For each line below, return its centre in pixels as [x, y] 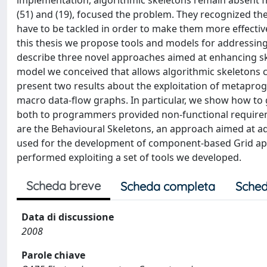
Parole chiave [53, 255]
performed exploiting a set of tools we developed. [129, 157]
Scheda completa [168, 186]
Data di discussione [68, 217]
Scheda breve [63, 186]
